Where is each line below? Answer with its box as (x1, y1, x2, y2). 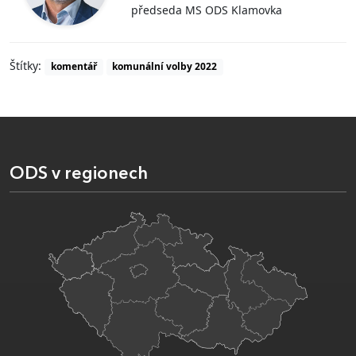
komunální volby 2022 (112, 60, 218, 74)
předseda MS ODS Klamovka (131, 2, 283, 18)
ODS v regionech (10, 165, 148, 183)
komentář (50, 60, 97, 74)
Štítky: (10, 58, 44, 74)
